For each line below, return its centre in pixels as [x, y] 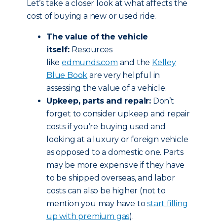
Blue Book [67, 75]
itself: [59, 50]
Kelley [164, 62]
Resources [92, 50]
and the [135, 62]
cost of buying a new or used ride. [92, 16]
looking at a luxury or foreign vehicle [117, 139]
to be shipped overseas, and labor [111, 178]
